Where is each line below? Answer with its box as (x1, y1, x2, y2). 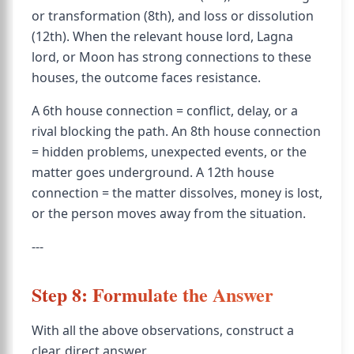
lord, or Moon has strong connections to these (32, 48, 311, 66)
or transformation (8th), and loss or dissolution (32, 7, 314, 24)
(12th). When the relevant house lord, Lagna (32, 28, 293, 45)
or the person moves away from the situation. (32, 205, 306, 222)
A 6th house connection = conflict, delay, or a (32, 102, 298, 119)
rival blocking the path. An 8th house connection (32, 122, 321, 140)
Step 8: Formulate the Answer (32, 281, 273, 308)
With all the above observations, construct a (32, 322, 294, 339)
